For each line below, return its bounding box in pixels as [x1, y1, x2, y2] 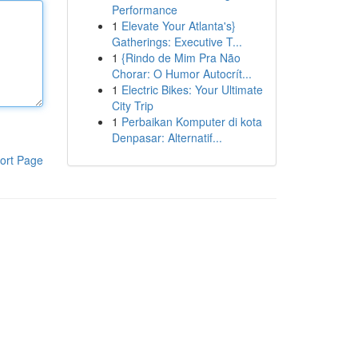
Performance [111, 2, 177, 18]
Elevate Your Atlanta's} [121, 18, 236, 34]
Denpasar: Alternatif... [111, 129, 222, 145]
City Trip [111, 97, 153, 113]
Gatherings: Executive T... [111, 34, 242, 50]
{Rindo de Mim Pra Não [121, 50, 241, 66]
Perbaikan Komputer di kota [121, 113, 262, 129]
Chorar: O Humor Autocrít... [111, 66, 252, 82]
